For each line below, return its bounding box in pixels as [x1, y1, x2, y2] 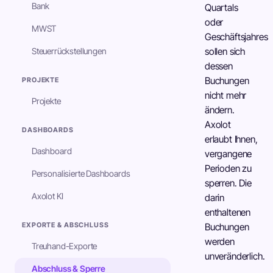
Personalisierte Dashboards [32, 168, 130, 179]
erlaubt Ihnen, [205, 133, 258, 145]
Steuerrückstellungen [32, 46, 107, 56]
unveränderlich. [205, 250, 265, 262]
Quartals [205, 2, 238, 13]
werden [205, 236, 235, 247]
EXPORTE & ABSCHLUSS [22, 221, 109, 229]
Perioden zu [205, 163, 252, 174]
